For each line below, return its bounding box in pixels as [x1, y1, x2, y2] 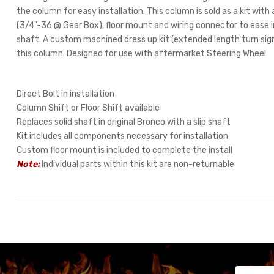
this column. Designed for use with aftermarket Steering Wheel [17, 48, 267, 58]
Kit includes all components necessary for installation [17, 131, 229, 141]
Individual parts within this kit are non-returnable [40, 159, 235, 169]
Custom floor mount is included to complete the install [17, 145, 233, 155]
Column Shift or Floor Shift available [17, 103, 160, 113]
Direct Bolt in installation [17, 89, 115, 99]
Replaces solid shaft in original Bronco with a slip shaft [17, 117, 231, 127]
